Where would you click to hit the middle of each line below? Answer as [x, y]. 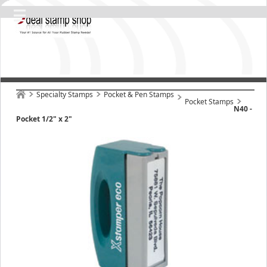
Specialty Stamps [65, 94]
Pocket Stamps [209, 102]
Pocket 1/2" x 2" [44, 119]
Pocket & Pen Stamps [139, 94]
